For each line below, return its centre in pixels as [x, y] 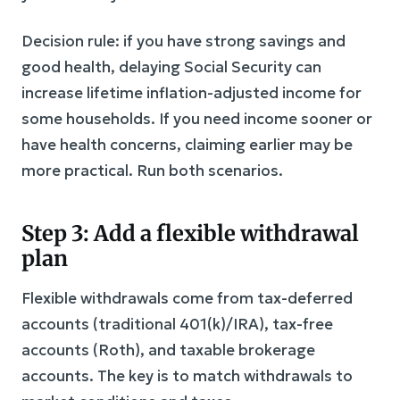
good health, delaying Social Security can [171, 67]
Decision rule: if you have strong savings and [183, 41]
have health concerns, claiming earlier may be [187, 144]
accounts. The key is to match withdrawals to [187, 375]
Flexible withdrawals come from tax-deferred [187, 298]
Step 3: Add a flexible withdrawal [190, 233]
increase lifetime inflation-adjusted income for [192, 92]
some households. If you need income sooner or [197, 118]
